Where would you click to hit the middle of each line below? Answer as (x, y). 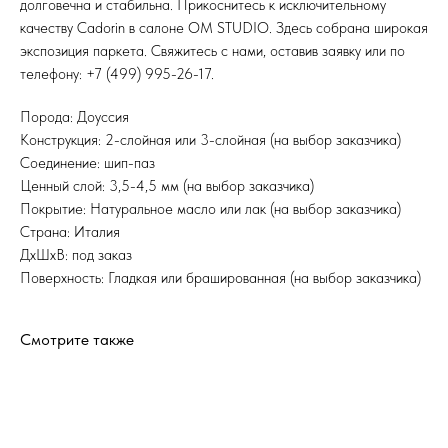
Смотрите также (77, 339)
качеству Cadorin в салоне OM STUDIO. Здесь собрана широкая (224, 28)
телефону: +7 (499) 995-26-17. (117, 74)
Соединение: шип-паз (87, 163)
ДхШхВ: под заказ (76, 255)
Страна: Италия (70, 232)
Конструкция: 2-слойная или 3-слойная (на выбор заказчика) (210, 140)
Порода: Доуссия (74, 117)
